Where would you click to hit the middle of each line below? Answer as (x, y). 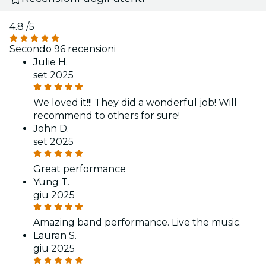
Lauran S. (55, 236)
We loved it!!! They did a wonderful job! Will (135, 103)
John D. (51, 129)
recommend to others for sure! (107, 116)
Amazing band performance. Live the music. (137, 223)
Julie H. (50, 62)
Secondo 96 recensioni (63, 49)
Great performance (80, 169)
